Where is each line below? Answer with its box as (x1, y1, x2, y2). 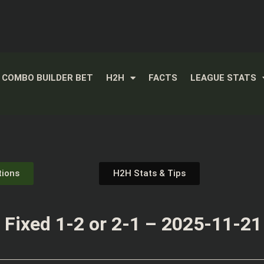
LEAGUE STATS (190, 72, 256, 84)
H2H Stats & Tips (113, 168, 186, 179)
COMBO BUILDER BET (1, 72, 93, 84)
